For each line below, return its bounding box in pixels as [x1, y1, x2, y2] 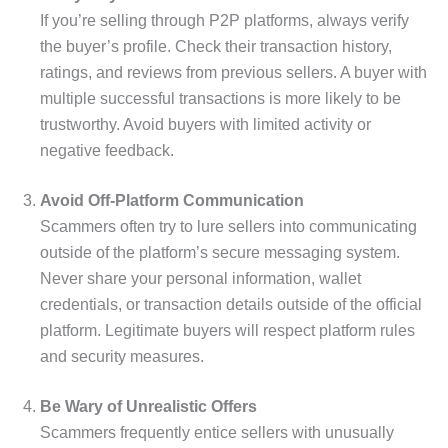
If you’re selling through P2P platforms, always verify [40, 11, 409, 29]
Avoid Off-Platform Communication [40, 191, 304, 209]
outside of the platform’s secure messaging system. [40, 243, 400, 261]
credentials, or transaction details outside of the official [40, 295, 422, 313]
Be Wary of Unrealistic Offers [40, 397, 257, 415]
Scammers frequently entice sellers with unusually [40, 423, 394, 441]
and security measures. [40, 347, 204, 365]
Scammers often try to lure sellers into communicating [40, 217, 417, 235]
